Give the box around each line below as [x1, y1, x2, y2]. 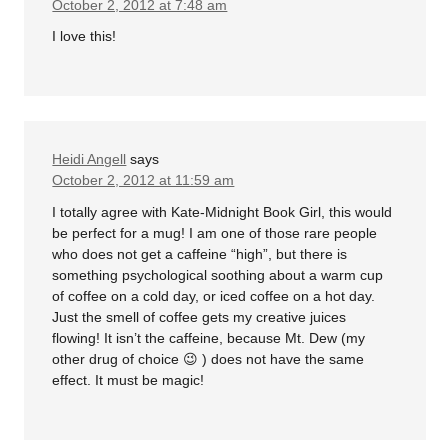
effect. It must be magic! [52, 371, 205, 388]
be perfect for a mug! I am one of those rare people [52, 224, 378, 241]
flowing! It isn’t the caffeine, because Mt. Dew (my [52, 329, 366, 346]
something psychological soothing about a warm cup [52, 266, 384, 283]
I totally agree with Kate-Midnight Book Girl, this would [52, 203, 393, 220]
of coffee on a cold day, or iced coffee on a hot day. [52, 287, 376, 304]
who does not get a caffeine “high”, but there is [52, 245, 348, 262]
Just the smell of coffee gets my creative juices [52, 308, 347, 325]
